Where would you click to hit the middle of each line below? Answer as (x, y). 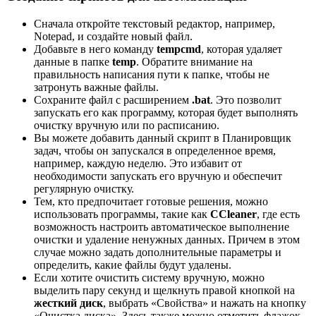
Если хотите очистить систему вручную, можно (149, 278)
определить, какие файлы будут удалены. (133, 265)
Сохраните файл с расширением (113, 100)
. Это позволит (246, 100)
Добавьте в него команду (95, 49)
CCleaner (233, 214)
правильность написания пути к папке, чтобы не (152, 74)
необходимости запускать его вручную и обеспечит (158, 176)
